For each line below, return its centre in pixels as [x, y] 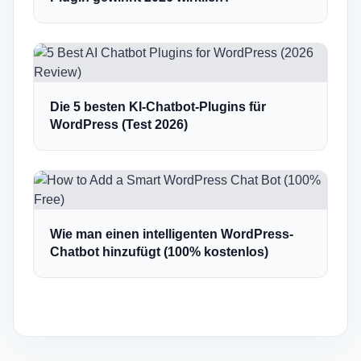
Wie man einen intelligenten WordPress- [172, 234]
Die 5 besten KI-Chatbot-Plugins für [158, 107]
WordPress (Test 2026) [119, 124]
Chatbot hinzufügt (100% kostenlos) [159, 252]
